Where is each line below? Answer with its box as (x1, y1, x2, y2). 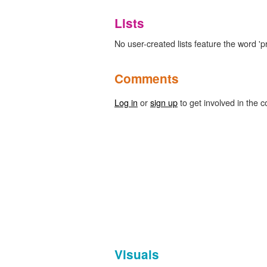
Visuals (114, 245, 159, 263)
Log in (114, 95, 138, 108)
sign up (150, 95, 178, 108)
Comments (114, 69, 179, 87)
